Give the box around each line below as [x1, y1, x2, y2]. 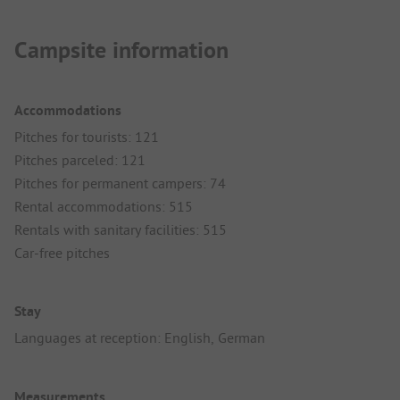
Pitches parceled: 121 [14, 151, 146, 170]
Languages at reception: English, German [14, 329, 265, 347]
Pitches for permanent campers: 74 [14, 174, 226, 193]
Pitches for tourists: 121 [14, 128, 159, 146]
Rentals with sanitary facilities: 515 [14, 221, 227, 239]
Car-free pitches [14, 244, 110, 262]
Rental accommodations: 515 [14, 197, 193, 216]
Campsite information [14, 35, 229, 66]
